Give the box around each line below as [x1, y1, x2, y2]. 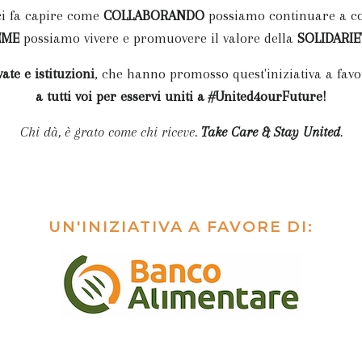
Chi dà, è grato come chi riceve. [19, 124, 201, 140]
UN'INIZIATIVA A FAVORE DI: [48, 217, 314, 236]
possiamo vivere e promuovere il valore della [19, 30, 297, 46]
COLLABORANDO [103, 7, 204, 23]
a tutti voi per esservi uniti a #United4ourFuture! [36, 88, 326, 104]
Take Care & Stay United [200, 124, 340, 140]
